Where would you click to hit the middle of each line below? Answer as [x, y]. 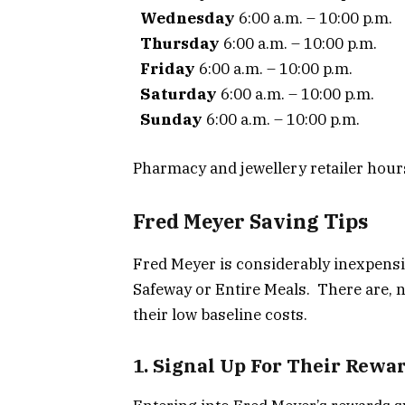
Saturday [179, 94]
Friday [168, 68]
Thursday [180, 43]
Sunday [171, 119]
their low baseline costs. [222, 314]
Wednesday [188, 18]
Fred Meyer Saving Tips [253, 222]
